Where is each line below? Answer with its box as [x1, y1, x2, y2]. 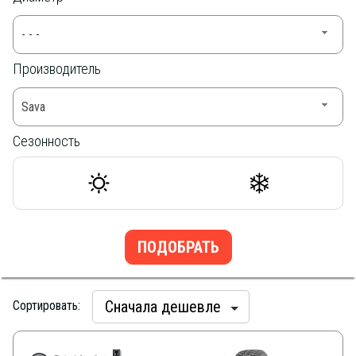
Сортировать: [13, 298, 80, 313]
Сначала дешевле [105, 297, 221, 316]
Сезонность [13, 133, 80, 149]
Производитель [13, 60, 101, 77]
